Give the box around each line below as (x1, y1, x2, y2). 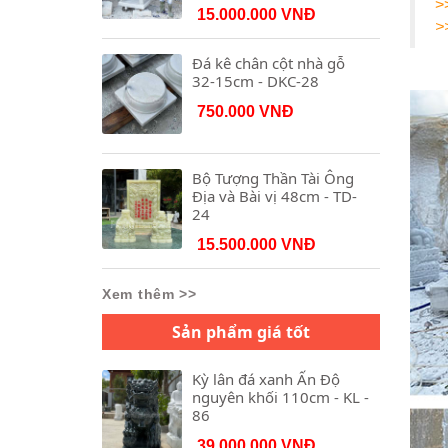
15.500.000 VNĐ (197, 236, 316, 253)
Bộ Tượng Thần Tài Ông (192, 168, 354, 188)
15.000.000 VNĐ (197, 6, 316, 23)
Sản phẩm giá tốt (171, 321, 310, 343)
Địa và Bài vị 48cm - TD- (192, 186, 357, 206)
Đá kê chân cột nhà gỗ (192, 53, 345, 73)
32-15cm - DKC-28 (192, 71, 319, 91)
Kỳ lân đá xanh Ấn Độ (192, 369, 340, 389)
